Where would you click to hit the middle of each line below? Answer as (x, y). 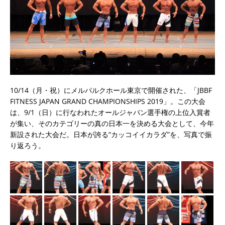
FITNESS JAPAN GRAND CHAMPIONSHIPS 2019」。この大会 (108, 101)
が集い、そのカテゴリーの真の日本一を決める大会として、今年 (112, 123)
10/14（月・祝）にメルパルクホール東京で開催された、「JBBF (111, 90)
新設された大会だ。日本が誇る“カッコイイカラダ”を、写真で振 (111, 134)
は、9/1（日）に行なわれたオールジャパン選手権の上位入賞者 (110, 112)
